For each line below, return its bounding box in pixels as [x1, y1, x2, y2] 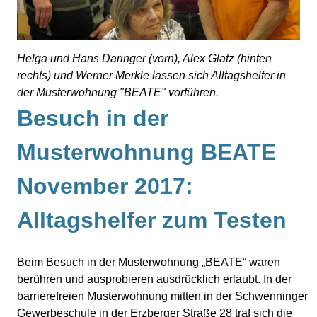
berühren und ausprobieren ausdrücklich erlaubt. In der [17, 273, 292, 286]
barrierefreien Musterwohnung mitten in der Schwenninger [17, 290, 308, 303]
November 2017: [17, 173, 193, 200]
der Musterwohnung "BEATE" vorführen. [17, 86, 219, 99]
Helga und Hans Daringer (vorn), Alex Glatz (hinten [17, 52, 272, 65]
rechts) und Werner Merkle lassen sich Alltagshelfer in [17, 69, 286, 82]
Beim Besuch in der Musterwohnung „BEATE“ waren [17, 256, 280, 269]
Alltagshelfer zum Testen [17, 207, 287, 234]
